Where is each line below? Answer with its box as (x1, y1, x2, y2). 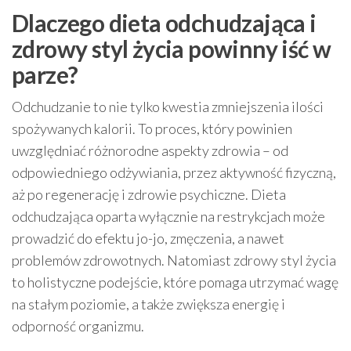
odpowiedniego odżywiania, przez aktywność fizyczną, (12, 164, 336, 181)
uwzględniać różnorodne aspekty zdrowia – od (12, 142, 288, 159)
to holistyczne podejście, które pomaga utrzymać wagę (12, 273, 338, 291)
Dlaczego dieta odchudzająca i (12, 9, 317, 37)
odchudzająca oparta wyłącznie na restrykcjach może (12, 208, 325, 225)
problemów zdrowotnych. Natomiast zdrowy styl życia (12, 251, 336, 269)
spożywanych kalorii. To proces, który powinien (12, 120, 292, 137)
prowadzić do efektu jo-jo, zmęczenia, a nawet (12, 230, 284, 247)
